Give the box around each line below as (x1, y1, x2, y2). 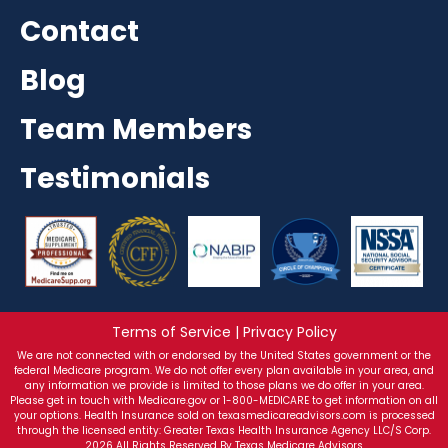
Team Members (20, 109, 252, 149)
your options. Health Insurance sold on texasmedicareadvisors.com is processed (13, 407, 435, 423)
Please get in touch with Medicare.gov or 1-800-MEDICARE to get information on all (10, 392, 438, 408)
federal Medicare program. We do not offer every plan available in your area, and (14, 362, 434, 378)
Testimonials (20, 158, 210, 198)
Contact (20, 11, 139, 51)
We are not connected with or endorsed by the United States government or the (17, 347, 431, 363)
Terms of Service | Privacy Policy (111, 322, 337, 343)
